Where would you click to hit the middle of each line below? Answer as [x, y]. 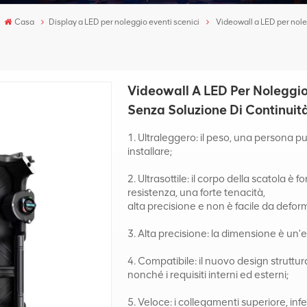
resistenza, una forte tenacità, [197, 192]
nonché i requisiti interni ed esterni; [208, 274]
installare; [150, 151]
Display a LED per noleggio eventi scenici [124, 22]
